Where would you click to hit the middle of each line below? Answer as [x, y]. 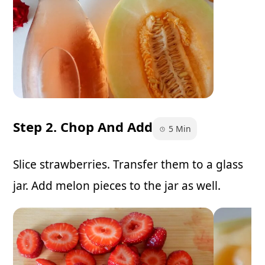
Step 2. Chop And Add [83, 127]
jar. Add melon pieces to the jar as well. [117, 185]
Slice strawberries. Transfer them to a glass [128, 164]
